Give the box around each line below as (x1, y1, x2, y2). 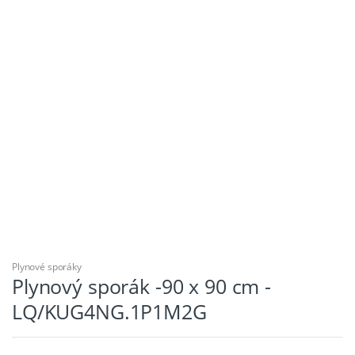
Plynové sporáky (12, 259, 82, 273)
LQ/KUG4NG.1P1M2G (12, 297, 207, 325)
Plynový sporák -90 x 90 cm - (12, 272, 272, 300)
